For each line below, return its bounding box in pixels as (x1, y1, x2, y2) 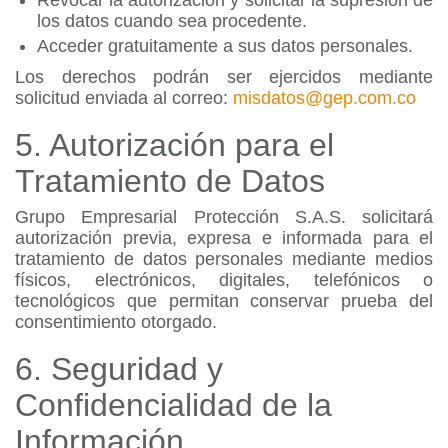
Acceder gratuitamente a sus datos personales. (37, 36, 413, 56)
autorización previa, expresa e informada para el (15, 228, 433, 248)
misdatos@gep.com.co (233, 88, 416, 108)
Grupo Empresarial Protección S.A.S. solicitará (15, 207, 433, 227)
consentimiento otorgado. (15, 312, 217, 332)
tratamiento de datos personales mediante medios (15, 249, 433, 269)
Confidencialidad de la (15, 387, 332, 423)
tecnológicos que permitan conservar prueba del (15, 291, 433, 311)
